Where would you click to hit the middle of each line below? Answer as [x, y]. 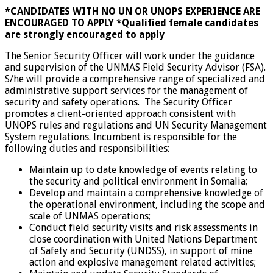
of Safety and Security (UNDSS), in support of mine [141, 250]
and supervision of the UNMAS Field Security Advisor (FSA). [135, 67]
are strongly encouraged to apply [85, 34]
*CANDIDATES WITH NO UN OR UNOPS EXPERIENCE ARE [133, 11]
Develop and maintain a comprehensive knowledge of [146, 193]
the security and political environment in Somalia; [138, 181]
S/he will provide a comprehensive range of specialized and [135, 79]
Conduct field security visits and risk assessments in [144, 227]
